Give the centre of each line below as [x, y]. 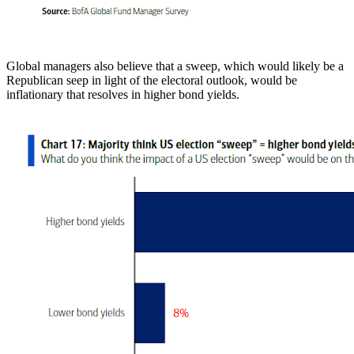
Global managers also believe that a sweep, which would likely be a [175, 66]
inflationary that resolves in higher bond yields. [123, 94]
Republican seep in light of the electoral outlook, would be [152, 80]
